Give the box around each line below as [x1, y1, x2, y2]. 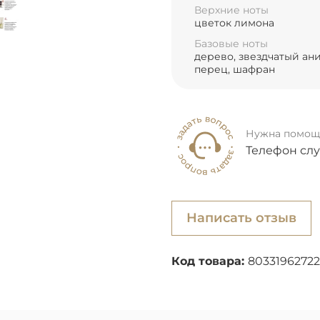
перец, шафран [194, 62, 275, 76]
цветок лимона [194, 16, 274, 29]
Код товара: [171, 254, 248, 268]
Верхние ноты [194, 3, 269, 16]
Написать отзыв [186, 209, 296, 226]
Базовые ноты [194, 36, 268, 50]
